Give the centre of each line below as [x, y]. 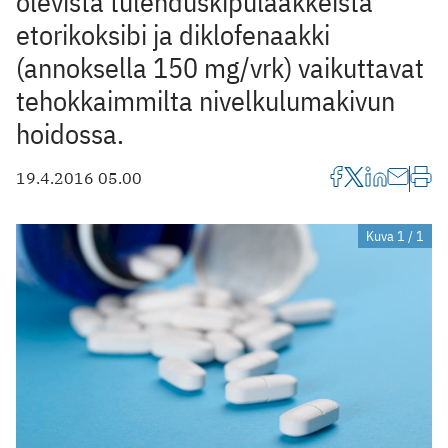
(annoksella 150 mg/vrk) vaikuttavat [220, 67]
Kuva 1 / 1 [395, 235]
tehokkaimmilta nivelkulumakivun [205, 100]
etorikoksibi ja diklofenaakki [173, 34]
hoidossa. [70, 133]
